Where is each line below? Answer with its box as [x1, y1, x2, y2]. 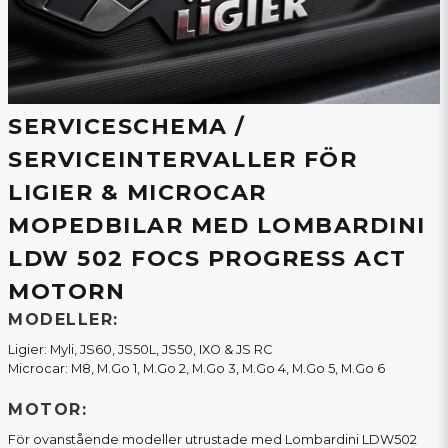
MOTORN [8, 278, 133, 306]
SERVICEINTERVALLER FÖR [8, 146, 357, 174]
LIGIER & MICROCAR [8, 179, 267, 207]
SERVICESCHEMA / [8, 113, 246, 141]
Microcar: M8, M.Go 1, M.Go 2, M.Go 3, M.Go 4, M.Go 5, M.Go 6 [8, 361, 385, 377]
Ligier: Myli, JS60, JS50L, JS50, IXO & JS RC [8, 342, 272, 358]
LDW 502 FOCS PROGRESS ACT [8, 245, 407, 273]
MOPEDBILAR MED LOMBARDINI [8, 212, 426, 240]
